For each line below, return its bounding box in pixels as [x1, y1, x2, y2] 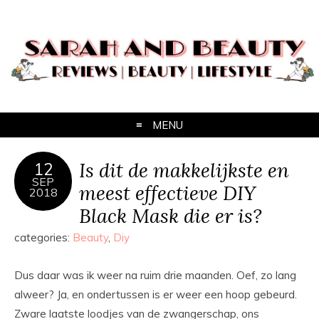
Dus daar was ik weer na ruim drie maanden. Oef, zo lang [14, 268, 296, 283]
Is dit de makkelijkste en [79, 157, 289, 183]
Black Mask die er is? [79, 203, 262, 229]
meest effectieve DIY [79, 180, 256, 206]
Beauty [73, 231, 108, 245]
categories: [14, 231, 73, 245]
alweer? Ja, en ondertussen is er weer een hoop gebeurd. [14, 288, 297, 302]
